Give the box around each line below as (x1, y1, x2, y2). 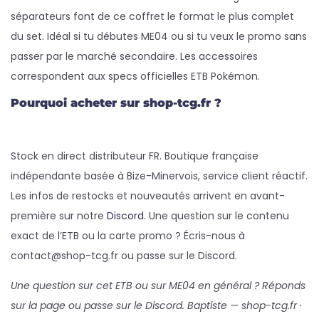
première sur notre (11, 209, 107, 223)
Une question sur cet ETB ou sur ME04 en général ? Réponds (11, 278, 305, 293)
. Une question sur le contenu (144, 209, 289, 223)
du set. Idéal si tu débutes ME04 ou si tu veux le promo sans (11, 29, 307, 43)
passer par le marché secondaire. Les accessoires (11, 49, 258, 63)
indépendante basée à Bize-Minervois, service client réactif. (11, 169, 308, 183)
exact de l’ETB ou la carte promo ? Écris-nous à (11, 229, 245, 243)
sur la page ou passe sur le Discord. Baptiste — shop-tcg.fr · (11, 298, 302, 313)
